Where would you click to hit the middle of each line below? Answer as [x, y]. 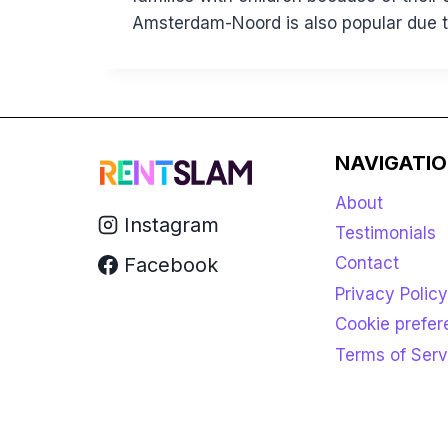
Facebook [171, 264]
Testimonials [385, 233]
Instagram [171, 224]
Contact [366, 263]
